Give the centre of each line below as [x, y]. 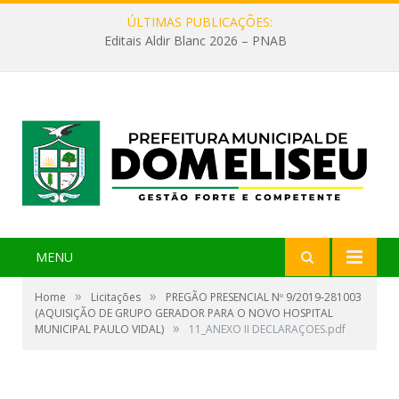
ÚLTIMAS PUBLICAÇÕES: [199, 22]
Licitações [116, 297]
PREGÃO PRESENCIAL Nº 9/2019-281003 [264, 297]
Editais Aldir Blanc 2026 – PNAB [195, 41]
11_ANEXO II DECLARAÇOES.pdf [267, 330]
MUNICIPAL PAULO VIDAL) [99, 330]
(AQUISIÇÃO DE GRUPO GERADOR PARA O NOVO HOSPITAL [184, 313]
